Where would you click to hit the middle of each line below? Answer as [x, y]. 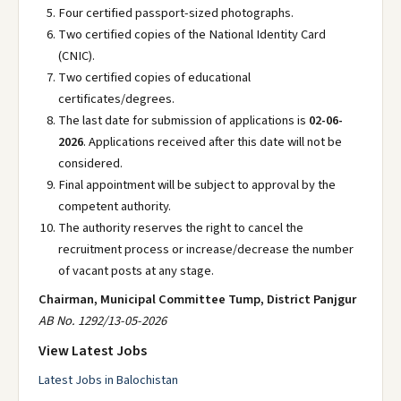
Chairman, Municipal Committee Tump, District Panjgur [197, 299]
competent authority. [115, 206]
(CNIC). [77, 56]
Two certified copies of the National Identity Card [192, 34]
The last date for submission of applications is [183, 120]
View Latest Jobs [93, 351]
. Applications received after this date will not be [213, 142]
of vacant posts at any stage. [136, 271]
